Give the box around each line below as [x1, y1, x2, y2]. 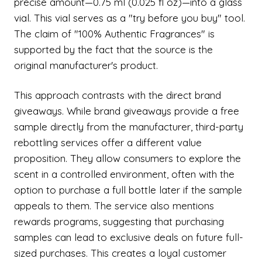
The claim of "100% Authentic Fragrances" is [14, 27, 215, 40]
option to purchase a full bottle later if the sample [14, 184, 242, 196]
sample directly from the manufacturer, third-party [14, 120, 243, 133]
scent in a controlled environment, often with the [14, 168, 235, 180]
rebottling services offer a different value [14, 136, 202, 149]
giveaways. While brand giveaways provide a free [14, 105, 239, 117]
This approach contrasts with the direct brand [14, 89, 221, 101]
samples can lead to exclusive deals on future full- [14, 231, 243, 243]
